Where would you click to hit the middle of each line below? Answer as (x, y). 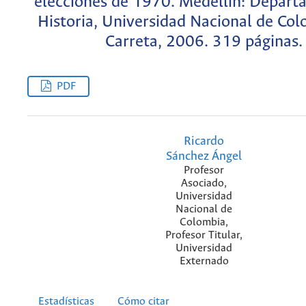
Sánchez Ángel (204, 156)
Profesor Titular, (204, 235)
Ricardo (204, 141)
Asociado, (204, 183)
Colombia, (204, 222)
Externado (204, 261)
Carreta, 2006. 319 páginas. (204, 42)
